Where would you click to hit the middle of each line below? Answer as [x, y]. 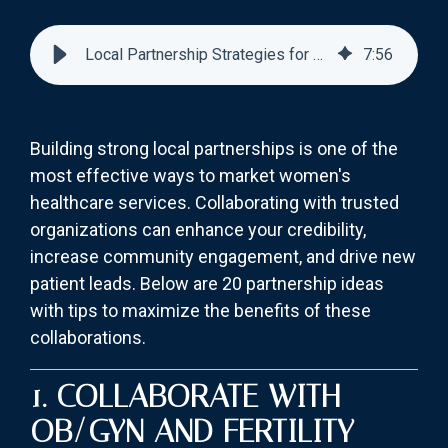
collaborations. [88, 338]
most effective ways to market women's [190, 176]
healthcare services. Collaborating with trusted [214, 203]
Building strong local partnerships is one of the [214, 149]
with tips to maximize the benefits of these [200, 311]
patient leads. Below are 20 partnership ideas [207, 284]
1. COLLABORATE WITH [185, 396]
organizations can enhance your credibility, [198, 230]
